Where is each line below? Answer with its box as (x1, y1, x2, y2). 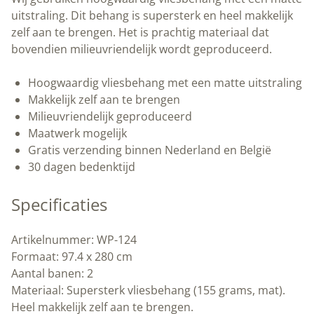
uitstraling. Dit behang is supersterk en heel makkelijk (11, 8, 293, 24)
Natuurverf (115, 44, 173, 60)
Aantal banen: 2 (11, 266, 93, 282)
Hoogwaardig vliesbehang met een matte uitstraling (28, 75, 302, 91)
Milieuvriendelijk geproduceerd (28, 109, 192, 125)
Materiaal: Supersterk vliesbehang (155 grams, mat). (11, 282, 285, 299)
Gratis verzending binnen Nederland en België (28, 142, 271, 158)
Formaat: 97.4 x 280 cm (11, 249, 132, 265)
